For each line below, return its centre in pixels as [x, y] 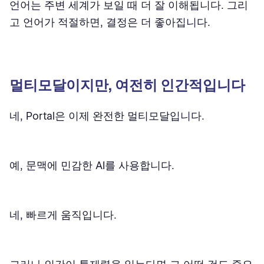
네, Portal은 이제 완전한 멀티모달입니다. [107, 115]
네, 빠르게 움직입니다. [63, 214]
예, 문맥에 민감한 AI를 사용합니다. [92, 165]
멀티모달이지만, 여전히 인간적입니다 [127, 85]
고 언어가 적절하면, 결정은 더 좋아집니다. [110, 22]
